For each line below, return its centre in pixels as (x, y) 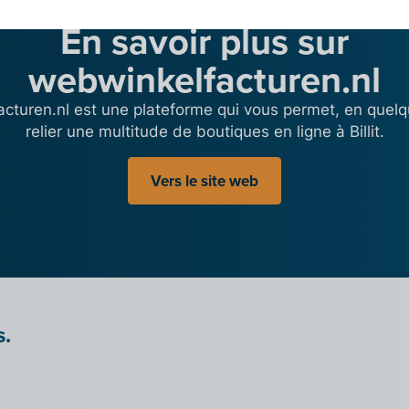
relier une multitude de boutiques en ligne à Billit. (204, 132)
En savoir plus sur (204, 42)
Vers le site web (204, 181)
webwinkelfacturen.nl (204, 80)
